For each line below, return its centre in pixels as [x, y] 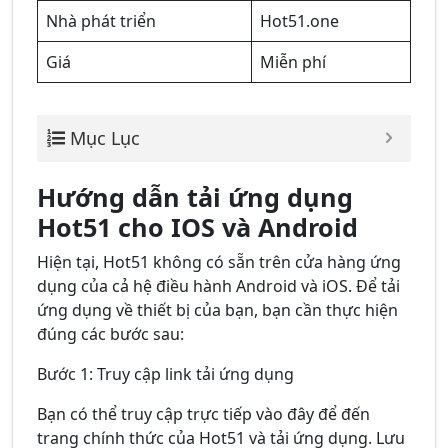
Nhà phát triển [101, 21]
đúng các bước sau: [110, 334]
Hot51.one [299, 21]
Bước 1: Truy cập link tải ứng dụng [165, 374]
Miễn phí [293, 62]
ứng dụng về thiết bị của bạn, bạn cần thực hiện [217, 310]
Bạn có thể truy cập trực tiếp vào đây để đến [203, 414]
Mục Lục [105, 138]
